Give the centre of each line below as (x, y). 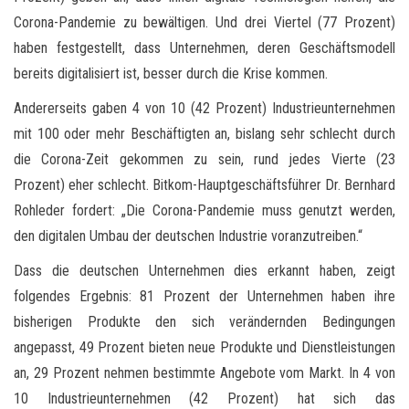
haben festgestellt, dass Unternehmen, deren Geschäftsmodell (204, 47)
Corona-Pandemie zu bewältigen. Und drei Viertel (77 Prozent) (204, 22)
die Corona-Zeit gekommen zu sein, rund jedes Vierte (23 (204, 159)
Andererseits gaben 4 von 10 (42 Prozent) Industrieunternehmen (204, 108)
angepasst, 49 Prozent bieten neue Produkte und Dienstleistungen (204, 347)
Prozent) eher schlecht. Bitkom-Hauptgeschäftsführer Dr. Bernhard (204, 184)
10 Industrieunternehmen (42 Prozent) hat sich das (204, 398)
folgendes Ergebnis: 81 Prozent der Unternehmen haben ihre (204, 296)
